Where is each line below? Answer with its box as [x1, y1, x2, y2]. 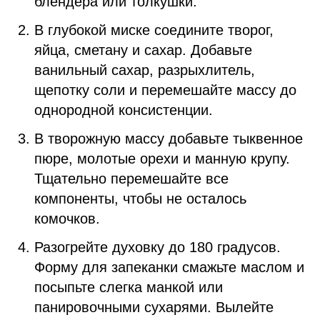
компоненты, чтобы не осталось [34, 191, 246, 206]
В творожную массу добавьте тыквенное [34, 131, 303, 146]
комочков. [34, 211, 100, 226]
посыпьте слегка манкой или [34, 279, 223, 295]
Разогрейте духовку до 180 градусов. [34, 239, 281, 255]
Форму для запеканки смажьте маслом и [34, 259, 304, 275]
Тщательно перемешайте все [34, 171, 229, 186]
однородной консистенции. [34, 102, 213, 118]
